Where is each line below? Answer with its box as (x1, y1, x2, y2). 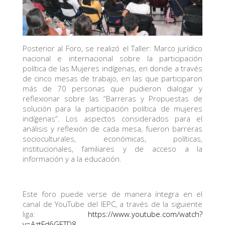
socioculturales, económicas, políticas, (22, 133, 203, 144)
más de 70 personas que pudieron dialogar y (22, 83, 203, 93)
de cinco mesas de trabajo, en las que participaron (22, 73, 203, 83)
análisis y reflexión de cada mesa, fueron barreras (22, 123, 203, 134)
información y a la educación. (22, 153, 122, 164)
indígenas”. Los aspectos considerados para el (22, 113, 203, 124)
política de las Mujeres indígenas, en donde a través (22, 63, 203, 73)
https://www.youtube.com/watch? (88, 208, 203, 219)
